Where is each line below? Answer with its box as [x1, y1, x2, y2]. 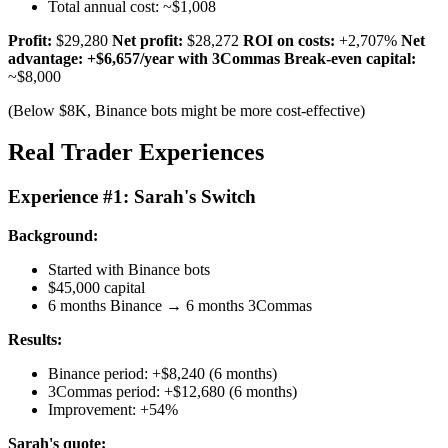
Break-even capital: [284, 49, 416, 67]
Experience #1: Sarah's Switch [8, 186, 256, 208]
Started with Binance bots [48, 261, 210, 279]
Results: [8, 331, 62, 349]
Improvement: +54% [48, 401, 178, 419]
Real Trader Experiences [8, 139, 264, 166]
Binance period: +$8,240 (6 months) [48, 365, 277, 383]
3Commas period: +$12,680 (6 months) [48, 383, 297, 401]
